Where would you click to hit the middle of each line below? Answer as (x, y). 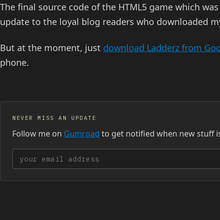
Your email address (52, 156)
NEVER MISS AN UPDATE (55, 118)
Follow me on (38, 134)
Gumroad (82, 134)
